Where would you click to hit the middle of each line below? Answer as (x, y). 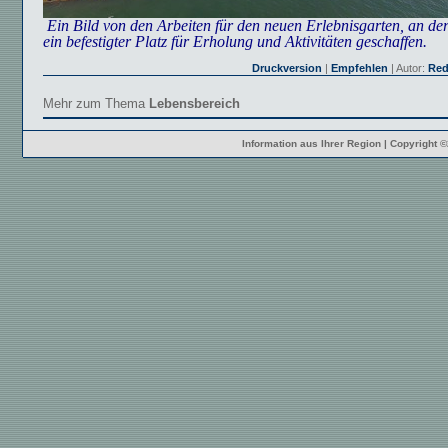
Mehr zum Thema (96, 103)
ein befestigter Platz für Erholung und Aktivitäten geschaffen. (239, 41)
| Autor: (408, 68)
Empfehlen (359, 68)
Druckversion (287, 68)
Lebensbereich (194, 103)
